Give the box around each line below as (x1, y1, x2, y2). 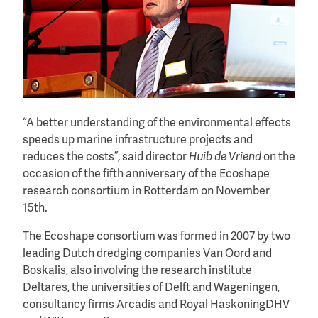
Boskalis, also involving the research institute (23, 265, 252, 278)
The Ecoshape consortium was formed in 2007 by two (23, 231, 290, 243)
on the (261, 152, 295, 164)
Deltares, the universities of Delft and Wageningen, (23, 283, 280, 295)
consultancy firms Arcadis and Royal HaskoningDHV (23, 300, 290, 312)
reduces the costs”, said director (23, 152, 189, 164)
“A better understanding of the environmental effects (23, 118, 291, 130)
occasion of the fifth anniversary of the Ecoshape (23, 169, 270, 181)
